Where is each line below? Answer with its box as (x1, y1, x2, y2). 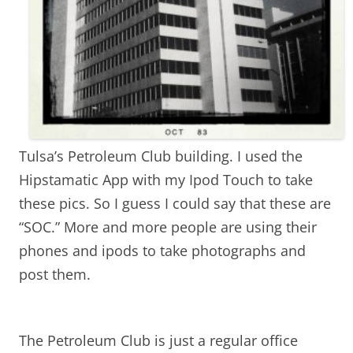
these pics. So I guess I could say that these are (19, 193, 331, 213)
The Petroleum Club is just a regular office (19, 330, 298, 350)
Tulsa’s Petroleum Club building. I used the (19, 146, 303, 165)
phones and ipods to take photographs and (19, 240, 306, 260)
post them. (19, 264, 91, 284)
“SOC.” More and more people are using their (19, 217, 317, 236)
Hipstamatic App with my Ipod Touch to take (19, 169, 313, 189)
